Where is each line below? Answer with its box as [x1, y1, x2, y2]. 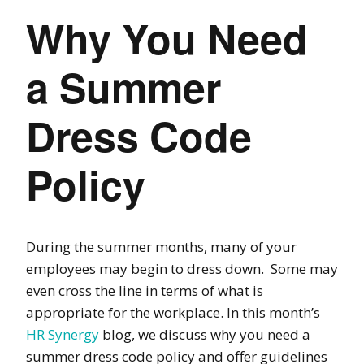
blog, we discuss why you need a [99, 324, 310, 344]
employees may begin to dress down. [26, 258, 267, 278]
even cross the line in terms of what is [26, 280, 263, 300]
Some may [271, 258, 338, 278]
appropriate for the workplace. [26, 302, 227, 322]
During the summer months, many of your [26, 236, 297, 256]
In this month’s [227, 302, 320, 322]
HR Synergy [26, 324, 99, 344]
